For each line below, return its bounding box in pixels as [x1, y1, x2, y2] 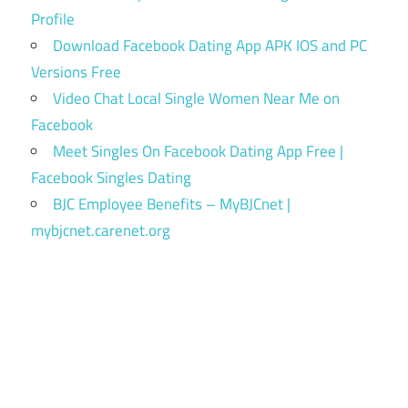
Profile [31, 7, 75, 32]
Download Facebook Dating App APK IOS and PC [53, 34, 367, 58]
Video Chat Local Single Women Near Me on [53, 87, 340, 111]
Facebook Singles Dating [31, 166, 191, 190]
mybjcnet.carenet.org [31, 219, 170, 243]
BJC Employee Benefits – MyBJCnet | [53, 192, 291, 217]
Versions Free [31, 60, 121, 85]
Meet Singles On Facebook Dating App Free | [53, 139, 343, 164]
